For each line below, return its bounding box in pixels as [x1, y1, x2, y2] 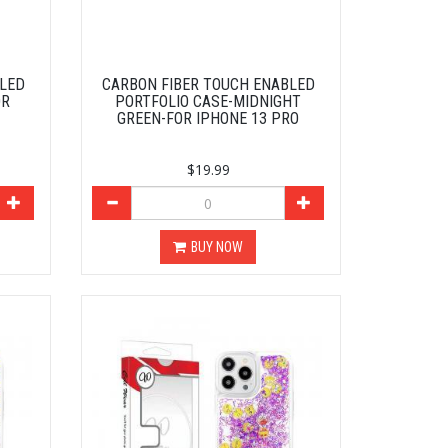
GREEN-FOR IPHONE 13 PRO [117, 109, 300, 129]
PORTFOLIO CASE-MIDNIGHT [115, 92, 302, 112]
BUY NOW [191, 239, 244, 256]
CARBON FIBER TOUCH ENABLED [101, 75, 315, 95]
